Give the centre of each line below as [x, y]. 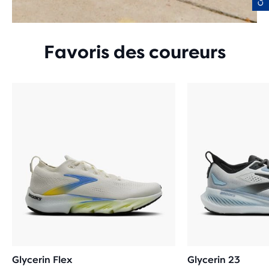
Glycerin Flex [42, 260]
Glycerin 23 [214, 260]
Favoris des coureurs [134, 52]
